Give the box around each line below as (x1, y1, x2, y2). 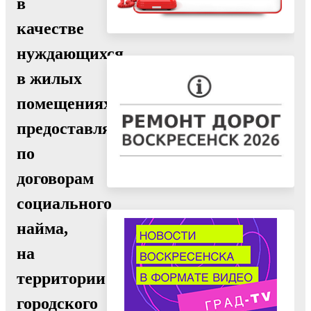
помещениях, (17, 94, 116, 112)
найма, (17, 219, 68, 237)
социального (17, 194, 112, 212)
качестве (17, 19, 84, 37)
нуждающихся (17, 44, 124, 62)
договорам (17, 169, 94, 187)
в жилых (17, 69, 82, 87)
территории (17, 269, 106, 287)
